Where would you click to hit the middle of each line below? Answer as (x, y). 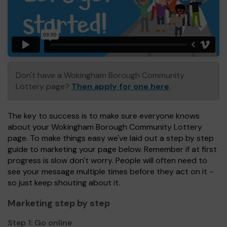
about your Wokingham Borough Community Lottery (105, 127)
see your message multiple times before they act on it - (110, 172)
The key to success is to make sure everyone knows (104, 116)
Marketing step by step (59, 203)
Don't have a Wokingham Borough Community (100, 75)
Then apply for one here (120, 87)
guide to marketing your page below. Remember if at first (112, 149)
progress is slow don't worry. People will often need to (107, 161)
